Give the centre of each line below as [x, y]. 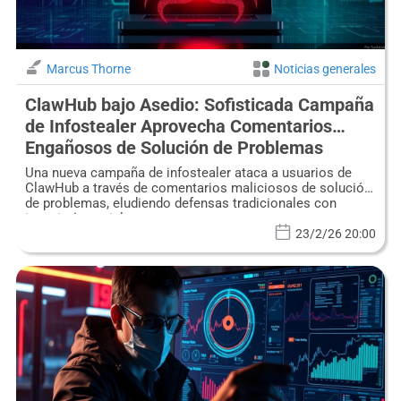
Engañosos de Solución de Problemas [174, 148]
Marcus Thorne [88, 69]
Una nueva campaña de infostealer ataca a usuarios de [188, 173]
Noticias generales [325, 69]
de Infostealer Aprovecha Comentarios [178, 127]
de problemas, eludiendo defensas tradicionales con [180, 204]
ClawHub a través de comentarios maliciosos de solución [198, 188]
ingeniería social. [76, 219]
